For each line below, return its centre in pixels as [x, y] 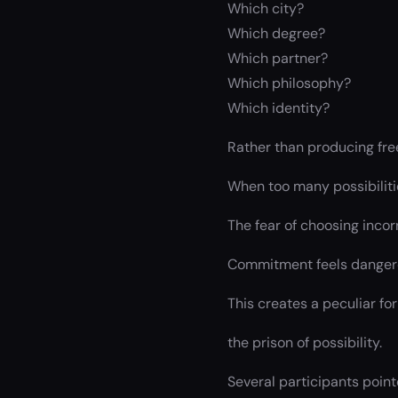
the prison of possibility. [305, 342]
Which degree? [276, 33]
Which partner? [278, 58]
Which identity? [279, 107]
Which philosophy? [289, 83]
